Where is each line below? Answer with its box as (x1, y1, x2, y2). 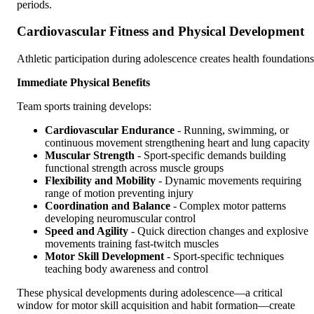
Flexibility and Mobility (45, 175, 156, 187)
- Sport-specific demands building (135, 149, 286, 162)
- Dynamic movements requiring (156, 175, 301, 187)
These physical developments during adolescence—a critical (17, 287, 282, 299)
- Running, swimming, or (175, 124, 289, 137)
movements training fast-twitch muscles (45, 238, 219, 250)
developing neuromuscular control (45, 212, 196, 225)
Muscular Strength (45, 149, 135, 162)
